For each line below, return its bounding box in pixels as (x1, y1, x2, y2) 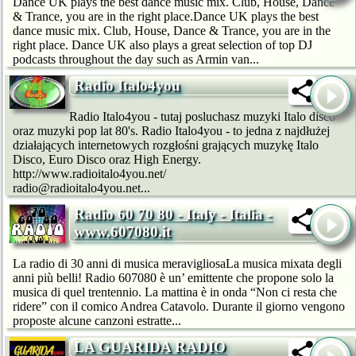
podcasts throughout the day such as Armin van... (13, 52, 259, 66)
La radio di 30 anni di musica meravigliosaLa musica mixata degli (13, 256, 342, 270)
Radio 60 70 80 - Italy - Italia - (74, 206, 272, 223)
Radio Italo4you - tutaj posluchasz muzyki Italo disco (69, 110, 335, 124)
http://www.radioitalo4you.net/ (13, 167, 166, 181)
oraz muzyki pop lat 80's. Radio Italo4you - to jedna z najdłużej (13, 124, 330, 138)
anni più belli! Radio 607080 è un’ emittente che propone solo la (13, 270, 334, 284)
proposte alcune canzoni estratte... (13, 313, 181, 327)
